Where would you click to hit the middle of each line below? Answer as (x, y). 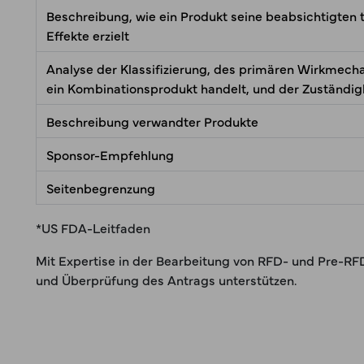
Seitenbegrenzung (101, 188)
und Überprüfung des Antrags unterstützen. (166, 279)
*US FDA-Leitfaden (93, 227)
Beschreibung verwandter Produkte (152, 121)
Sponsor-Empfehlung (110, 154)
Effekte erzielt (88, 35)
